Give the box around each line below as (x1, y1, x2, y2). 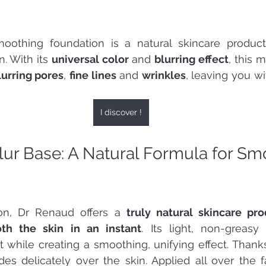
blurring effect (154, 52, 229, 65)
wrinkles (141, 68, 186, 81)
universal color (51, 52, 129, 65)
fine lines (69, 68, 116, 81)
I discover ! (100, 107, 142, 117)
